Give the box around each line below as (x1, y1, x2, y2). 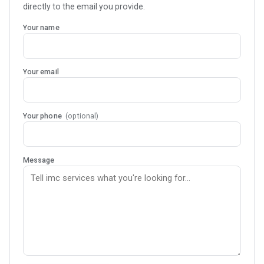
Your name (22, 23, 60, 32)
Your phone (22, 111, 64, 120)
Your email (22, 67, 59, 77)
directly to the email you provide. (22, 2, 145, 12)
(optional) (65, 111, 99, 120)
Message (22, 155, 55, 164)
